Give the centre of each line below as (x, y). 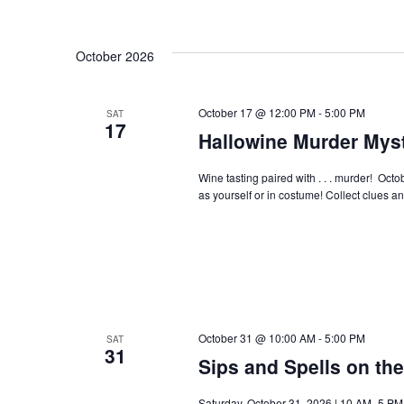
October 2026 (115, 56)
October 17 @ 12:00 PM (257, 113)
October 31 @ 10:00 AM (257, 338)
